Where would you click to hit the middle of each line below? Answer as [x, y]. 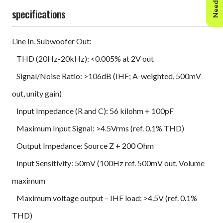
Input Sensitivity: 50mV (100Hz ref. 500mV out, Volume [108, 163]
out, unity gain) [37, 93]
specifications [39, 13]
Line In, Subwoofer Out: [53, 41]
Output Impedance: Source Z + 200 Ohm [83, 145]
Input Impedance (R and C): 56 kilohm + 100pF [93, 111]
